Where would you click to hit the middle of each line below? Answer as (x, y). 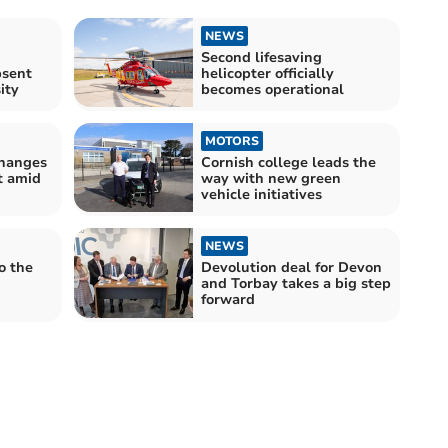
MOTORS (232, 141)
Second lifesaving (261, 57)
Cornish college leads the (288, 163)
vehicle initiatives (261, 195)
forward (228, 300)
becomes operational (272, 89)
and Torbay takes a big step (296, 284)
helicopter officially (267, 73)
